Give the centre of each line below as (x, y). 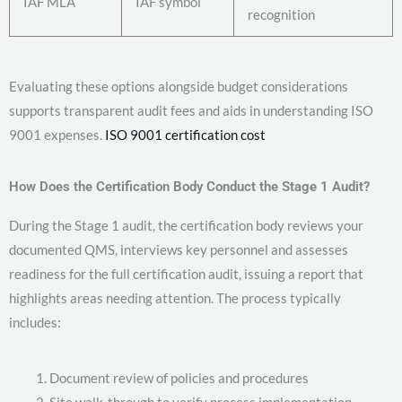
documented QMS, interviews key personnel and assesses (179, 250)
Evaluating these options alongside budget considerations (179, 87)
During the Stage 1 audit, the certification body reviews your (186, 226)
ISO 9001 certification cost (185, 135)
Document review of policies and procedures (179, 378)
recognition (281, 14)
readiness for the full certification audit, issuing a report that (186, 274)
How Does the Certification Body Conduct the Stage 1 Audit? (189, 187)
